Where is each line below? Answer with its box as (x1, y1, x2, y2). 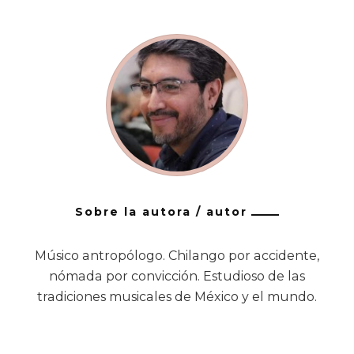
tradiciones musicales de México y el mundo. (37, 289, 317, 305)
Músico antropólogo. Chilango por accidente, (35, 248, 319, 264)
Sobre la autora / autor (75, 205, 247, 220)
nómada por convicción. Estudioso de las (49, 269, 305, 284)
